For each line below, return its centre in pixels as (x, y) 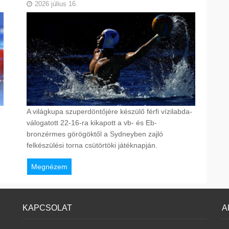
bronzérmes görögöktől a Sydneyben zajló (95, 134)
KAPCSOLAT (47, 208)
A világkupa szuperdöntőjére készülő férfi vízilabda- (109, 111)
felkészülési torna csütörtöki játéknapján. (92, 145)
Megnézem (49, 166)
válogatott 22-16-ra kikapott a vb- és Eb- (91, 122)
